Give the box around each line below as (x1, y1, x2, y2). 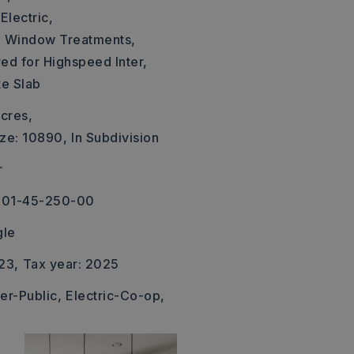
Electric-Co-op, (66, 288, 165, 303)
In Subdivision (71, 130, 160, 145)
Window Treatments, (4, 32, 136, 47)
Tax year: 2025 (22, 256, 119, 272)
